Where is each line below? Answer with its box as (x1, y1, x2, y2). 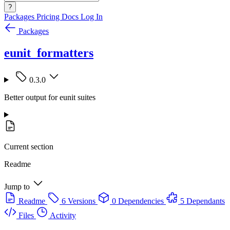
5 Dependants (180, 196, 225, 205)
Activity (50, 210, 76, 220)
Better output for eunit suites (4, 92, 95, 102)
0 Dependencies (112, 196, 164, 205)
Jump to (4, 182, 30, 191)
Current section (4, 142, 53, 151)
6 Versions (62, 196, 95, 205)
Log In (81, 12, 103, 21)
